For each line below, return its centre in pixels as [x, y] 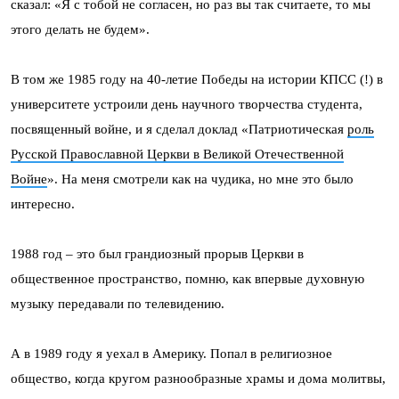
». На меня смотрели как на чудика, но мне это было [200, 179]
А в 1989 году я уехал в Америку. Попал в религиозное [171, 353]
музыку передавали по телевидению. [118, 303]
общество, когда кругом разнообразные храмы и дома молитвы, [198, 378]
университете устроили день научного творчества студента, [187, 104]
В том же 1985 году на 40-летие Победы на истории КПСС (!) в [197, 79]
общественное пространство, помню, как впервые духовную [187, 278]
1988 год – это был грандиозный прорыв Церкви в [157, 253]
